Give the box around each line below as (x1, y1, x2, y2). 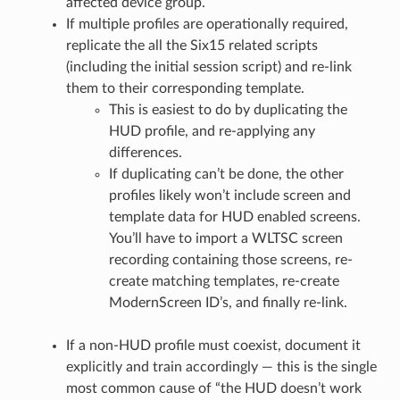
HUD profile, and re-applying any (108, 124, 315, 138)
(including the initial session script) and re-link (65, 60, 352, 74)
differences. (108, 146, 182, 160)
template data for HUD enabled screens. (108, 210, 361, 224)
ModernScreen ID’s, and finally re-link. (108, 296, 347, 310)
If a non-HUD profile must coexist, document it (65, 338, 361, 353)
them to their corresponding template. (65, 81, 304, 96)
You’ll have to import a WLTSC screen (108, 231, 343, 246)
